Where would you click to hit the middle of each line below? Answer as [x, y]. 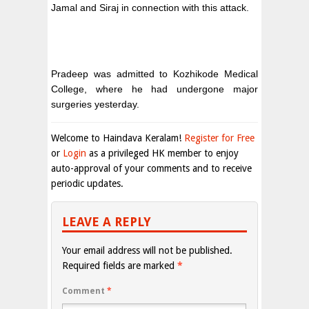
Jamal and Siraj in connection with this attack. [150, 8]
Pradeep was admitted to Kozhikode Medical [154, 74]
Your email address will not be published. [147, 250]
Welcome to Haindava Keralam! [118, 138]
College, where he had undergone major [154, 89]
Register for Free [219, 138]
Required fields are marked [120, 266]
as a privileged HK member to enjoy [162, 153]
